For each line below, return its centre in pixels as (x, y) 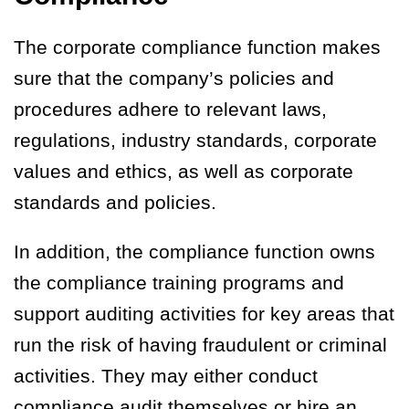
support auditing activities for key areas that (204, 313)
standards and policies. (115, 202)
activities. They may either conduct (166, 375)
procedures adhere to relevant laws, (170, 109)
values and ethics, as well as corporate (184, 171)
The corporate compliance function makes (197, 47)
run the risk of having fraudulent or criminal (200, 344)
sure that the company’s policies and (174, 78)
